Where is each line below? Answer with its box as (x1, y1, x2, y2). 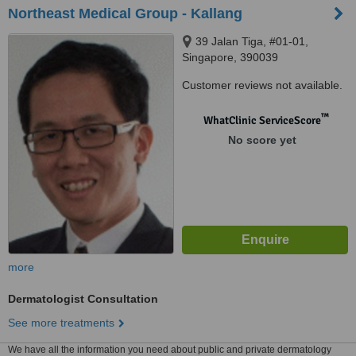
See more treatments (8, 316, 114, 329)
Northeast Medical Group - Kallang (8, 6, 242, 21)
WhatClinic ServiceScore (203, 114, 321, 127)
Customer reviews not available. (182, 79, 342, 91)
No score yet (227, 133, 296, 146)
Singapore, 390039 (182, 51, 278, 64)
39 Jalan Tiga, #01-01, (195, 35, 308, 48)
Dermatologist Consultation (8, 292, 158, 305)
